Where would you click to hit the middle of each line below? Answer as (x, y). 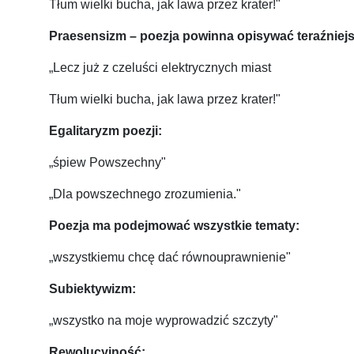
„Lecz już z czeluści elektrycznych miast (160, 68)
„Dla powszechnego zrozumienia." (145, 194)
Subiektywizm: (92, 289)
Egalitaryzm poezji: (105, 131)
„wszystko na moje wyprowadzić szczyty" (164, 321)
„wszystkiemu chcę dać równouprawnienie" (170, 258)
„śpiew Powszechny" (107, 163)
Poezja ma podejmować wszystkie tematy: (174, 226)
